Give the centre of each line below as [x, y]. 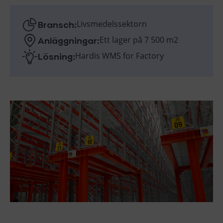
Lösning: [56, 56]
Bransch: [57, 24]
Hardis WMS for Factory [119, 56]
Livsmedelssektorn [112, 24]
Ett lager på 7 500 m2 [139, 40]
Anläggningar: [69, 40]
